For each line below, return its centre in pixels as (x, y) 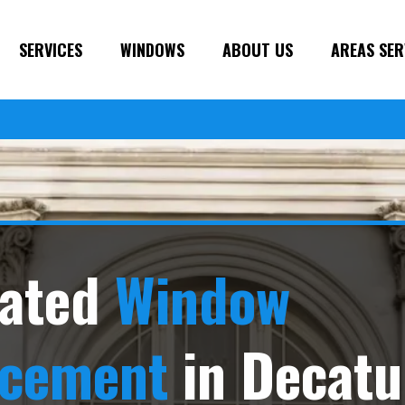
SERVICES (51, 49)
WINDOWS (152, 49)
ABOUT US (258, 49)
